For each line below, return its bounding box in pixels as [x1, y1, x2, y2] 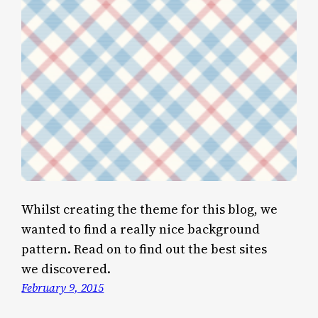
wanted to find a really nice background [21, 221, 261, 238]
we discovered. [21, 261, 111, 278]
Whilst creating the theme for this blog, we [21, 201, 278, 219]
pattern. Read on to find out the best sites [21, 241, 268, 258]
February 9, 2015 [21, 280, 104, 296]
